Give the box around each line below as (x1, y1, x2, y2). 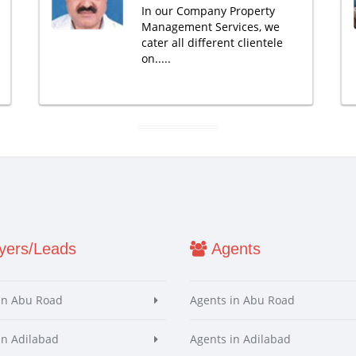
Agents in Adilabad (190, 331, 291, 346)
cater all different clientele (141, 35, 283, 50)
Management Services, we (141, 19, 280, 34)
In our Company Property (141, 3, 275, 18)
